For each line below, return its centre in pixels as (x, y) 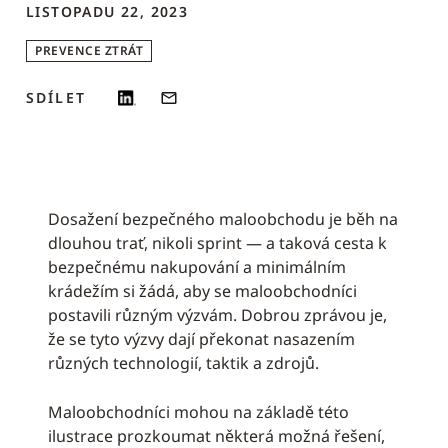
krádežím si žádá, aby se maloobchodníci (202, 291)
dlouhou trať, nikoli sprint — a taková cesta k (217, 243)
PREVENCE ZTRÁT (89, 50)
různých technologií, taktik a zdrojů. (183, 363)
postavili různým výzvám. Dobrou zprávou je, (217, 315)
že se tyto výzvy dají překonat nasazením (201, 339)
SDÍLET (56, 97)
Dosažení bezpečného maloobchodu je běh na (223, 219)
